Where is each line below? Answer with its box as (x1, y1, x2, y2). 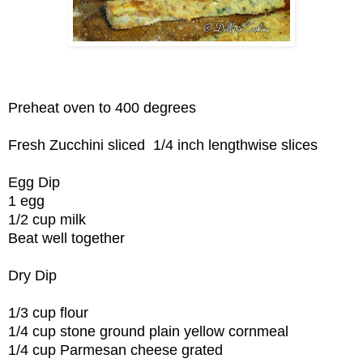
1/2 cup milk (8, 211, 86, 228)
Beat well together (8, 230, 125, 247)
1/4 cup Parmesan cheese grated (8, 342, 223, 359)
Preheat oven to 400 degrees (8, 100, 196, 117)
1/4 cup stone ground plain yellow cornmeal (8, 323, 288, 340)
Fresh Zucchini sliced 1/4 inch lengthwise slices (8, 137, 318, 154)
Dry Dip (8, 267, 57, 284)
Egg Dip (8, 174, 60, 191)
